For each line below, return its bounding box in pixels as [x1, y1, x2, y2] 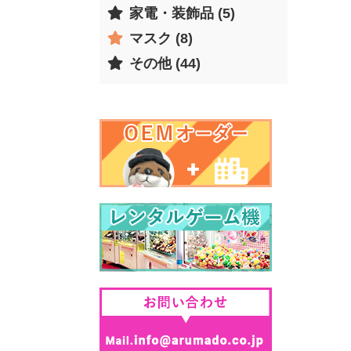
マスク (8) [129, 30, 193, 46]
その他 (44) [129, 55, 201, 71]
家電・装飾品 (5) [129, 5, 235, 21]
